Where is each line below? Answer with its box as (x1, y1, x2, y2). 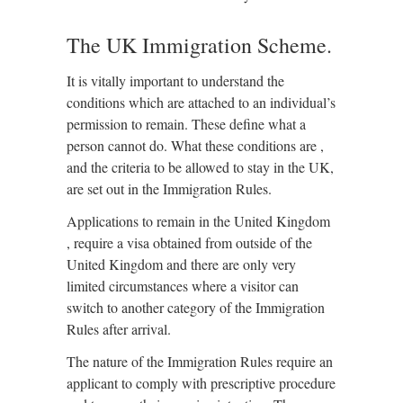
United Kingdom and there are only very (67, 255, 296, 273)
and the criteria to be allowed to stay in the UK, (67, 157, 334, 176)
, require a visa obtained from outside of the (67, 233, 312, 252)
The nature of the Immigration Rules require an (67, 352, 333, 371)
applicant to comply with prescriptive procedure (67, 373, 336, 392)
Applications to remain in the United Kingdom (67, 211, 330, 230)
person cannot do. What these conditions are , (67, 136, 324, 155)
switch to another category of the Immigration (67, 298, 325, 317)
